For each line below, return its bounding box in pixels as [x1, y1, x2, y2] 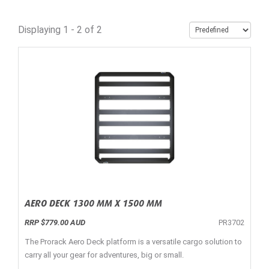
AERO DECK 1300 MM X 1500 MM [25, 197, 162, 209]
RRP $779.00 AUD [25, 218, 85, 228]
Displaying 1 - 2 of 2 [18, 24, 102, 36]
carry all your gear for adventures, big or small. [25, 250, 184, 260]
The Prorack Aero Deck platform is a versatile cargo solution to [25, 237, 242, 247]
